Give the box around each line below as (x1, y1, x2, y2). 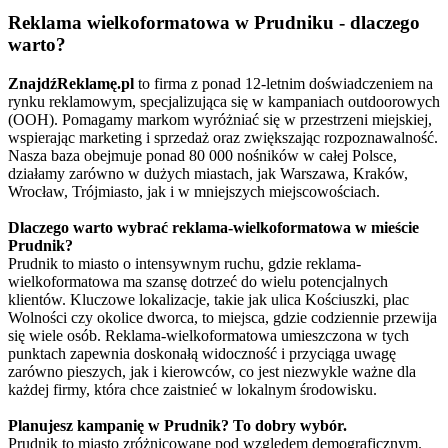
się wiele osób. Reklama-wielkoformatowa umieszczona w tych (8, 326, 409, 344)
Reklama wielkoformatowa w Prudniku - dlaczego (8, 12, 420, 34)
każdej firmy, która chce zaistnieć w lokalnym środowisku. (8, 380, 377, 398)
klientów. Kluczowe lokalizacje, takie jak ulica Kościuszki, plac (8, 290, 409, 308)
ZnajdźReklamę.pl (8, 74, 134, 92)
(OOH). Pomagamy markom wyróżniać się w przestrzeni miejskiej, (8, 110, 432, 128)
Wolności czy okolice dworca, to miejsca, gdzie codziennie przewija (8, 308, 437, 326)
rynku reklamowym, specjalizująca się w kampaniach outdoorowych (8, 92, 440, 110)
